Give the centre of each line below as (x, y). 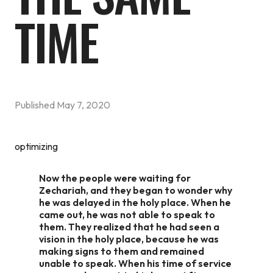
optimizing (36, 146)
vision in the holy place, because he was (129, 239)
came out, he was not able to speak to (127, 214)
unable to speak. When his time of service (135, 263)
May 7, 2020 (83, 105)
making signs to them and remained (122, 251)
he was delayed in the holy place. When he (135, 202)
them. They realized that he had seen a (129, 226)
